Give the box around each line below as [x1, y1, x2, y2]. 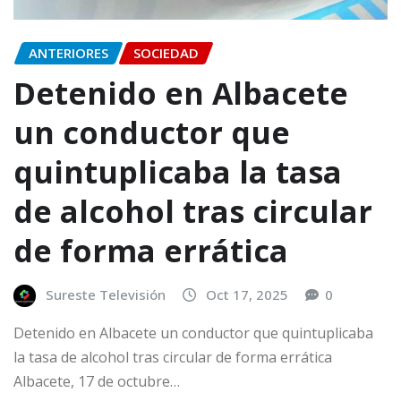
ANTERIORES [29, 44, 108, 63]
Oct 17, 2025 [206, 285, 288, 303]
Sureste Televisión [46, 285, 166, 303]
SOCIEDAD [133, 44, 199, 63]
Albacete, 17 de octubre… [13, 371, 180, 392]
